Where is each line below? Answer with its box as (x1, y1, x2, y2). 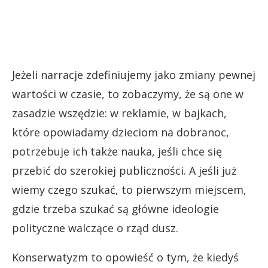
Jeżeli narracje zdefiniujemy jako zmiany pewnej (12, 68, 255, 83)
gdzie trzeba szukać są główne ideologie (12, 202, 219, 217)
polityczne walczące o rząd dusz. (12, 221, 178, 236)
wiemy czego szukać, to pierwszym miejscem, (12, 182, 246, 197)
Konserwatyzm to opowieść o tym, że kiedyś (12, 250, 239, 265)
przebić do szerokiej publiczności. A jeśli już (12, 163, 236, 178)
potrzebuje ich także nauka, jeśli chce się (12, 144, 222, 159)
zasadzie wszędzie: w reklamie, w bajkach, (12, 106, 227, 121)
